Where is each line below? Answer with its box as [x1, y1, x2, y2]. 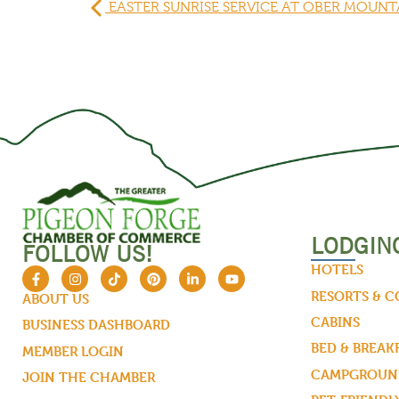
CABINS [310, 313, 360, 330]
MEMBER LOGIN [22, 342, 124, 360]
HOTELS [310, 261, 363, 279]
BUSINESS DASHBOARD [22, 316, 170, 334]
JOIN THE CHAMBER [22, 369, 155, 387]
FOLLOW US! [22, 240, 152, 268]
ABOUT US [22, 290, 89, 308]
